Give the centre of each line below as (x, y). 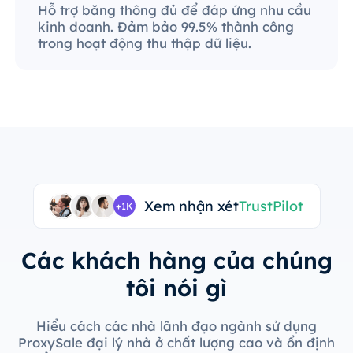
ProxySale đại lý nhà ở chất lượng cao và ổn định (176, 342)
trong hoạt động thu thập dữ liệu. (144, 43)
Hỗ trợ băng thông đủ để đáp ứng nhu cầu (174, 10)
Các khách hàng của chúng (176, 260)
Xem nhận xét (192, 206)
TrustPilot (271, 206)
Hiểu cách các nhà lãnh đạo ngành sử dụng (176, 325)
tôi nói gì (176, 288)
